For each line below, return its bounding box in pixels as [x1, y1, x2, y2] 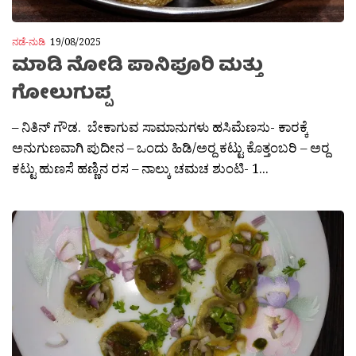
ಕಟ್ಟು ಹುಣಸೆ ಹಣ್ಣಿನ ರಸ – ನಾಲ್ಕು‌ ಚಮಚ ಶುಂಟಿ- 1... [12, 159, 269, 178]
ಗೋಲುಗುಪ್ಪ [12, 79, 111, 112]
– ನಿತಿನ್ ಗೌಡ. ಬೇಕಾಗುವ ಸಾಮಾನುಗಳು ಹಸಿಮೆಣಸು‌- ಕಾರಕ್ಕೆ [12, 118, 308, 137]
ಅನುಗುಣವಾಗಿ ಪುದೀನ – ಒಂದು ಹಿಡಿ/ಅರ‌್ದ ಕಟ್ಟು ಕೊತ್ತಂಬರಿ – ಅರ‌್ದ [12, 138, 330, 157]
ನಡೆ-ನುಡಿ [12, 35, 45, 49]
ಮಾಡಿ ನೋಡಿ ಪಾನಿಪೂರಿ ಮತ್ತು [12, 51, 263, 84]
